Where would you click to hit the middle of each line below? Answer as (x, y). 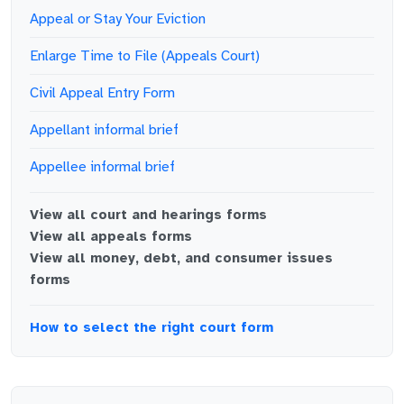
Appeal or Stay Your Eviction (118, 19)
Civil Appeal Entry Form (102, 93)
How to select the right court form (151, 327)
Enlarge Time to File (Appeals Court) (145, 56)
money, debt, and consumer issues (211, 258)
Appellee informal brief (102, 167)
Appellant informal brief (104, 130)
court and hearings (156, 215)
